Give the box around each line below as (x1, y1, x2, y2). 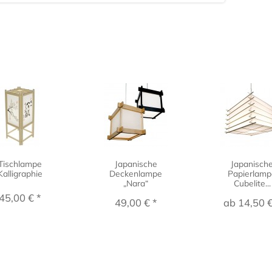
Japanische (114, 158, 157, 169)
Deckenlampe (109, 168, 163, 179)
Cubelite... (233, 178, 271, 189)
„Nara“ (123, 178, 149, 189)
